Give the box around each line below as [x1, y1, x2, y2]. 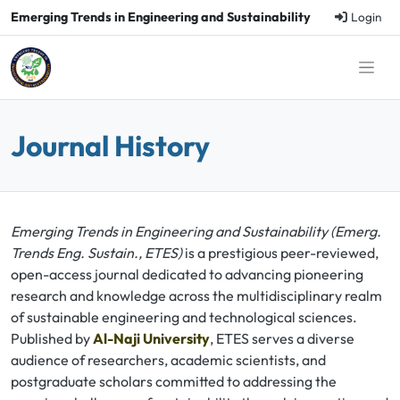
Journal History [11, 128, 210, 163]
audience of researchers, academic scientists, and [11, 351, 326, 369]
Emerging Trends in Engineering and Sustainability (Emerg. [11, 222, 381, 240]
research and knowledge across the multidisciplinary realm [11, 287, 382, 304]
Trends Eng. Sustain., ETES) [11, 244, 182, 262]
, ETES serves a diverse [210, 329, 354, 347]
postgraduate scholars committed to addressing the [11, 372, 337, 390]
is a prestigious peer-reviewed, [182, 244, 379, 262]
